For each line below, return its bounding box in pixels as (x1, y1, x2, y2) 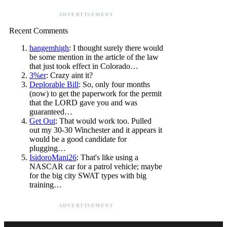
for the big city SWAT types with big (29, 171, 146, 180)
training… (29, 180, 62, 190)
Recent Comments (9, 26, 68, 35)
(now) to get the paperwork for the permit (29, 89, 162, 98)
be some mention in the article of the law (29, 53, 159, 62)
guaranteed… (29, 107, 72, 117)
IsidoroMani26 (29, 153, 77, 162)
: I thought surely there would (69, 44, 163, 53)
